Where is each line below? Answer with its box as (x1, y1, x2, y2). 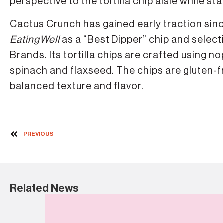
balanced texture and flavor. (10, 81, 144, 91)
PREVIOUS (23, 130, 54, 137)
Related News (10, 182, 79, 194)
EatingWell (10, 34, 60, 45)
